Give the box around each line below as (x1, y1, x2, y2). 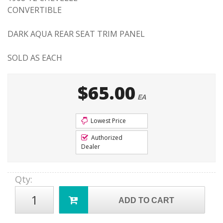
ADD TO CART (118, 196, 175, 205)
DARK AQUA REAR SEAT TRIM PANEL (7, 28, 145, 39)
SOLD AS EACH (7, 52, 62, 63)
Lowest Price (89, 116, 126, 125)
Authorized (89, 133, 122, 142)
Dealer (81, 142, 100, 151)
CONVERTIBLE (7, 4, 62, 15)
